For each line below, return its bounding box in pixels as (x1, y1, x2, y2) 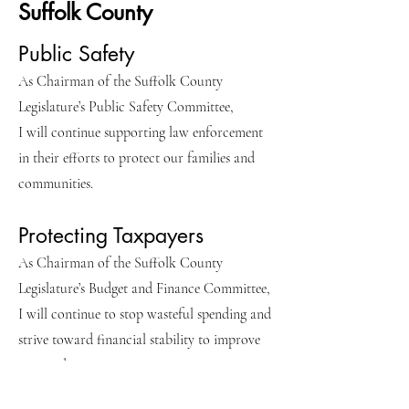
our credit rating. (18, 356, 119, 374)
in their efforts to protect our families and (18, 149, 255, 167)
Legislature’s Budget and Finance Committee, (18, 279, 270, 298)
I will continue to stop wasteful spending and (18, 305, 271, 323)
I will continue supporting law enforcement (18, 123, 263, 142)
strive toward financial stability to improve (18, 330, 260, 349)
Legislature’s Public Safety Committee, (18, 98, 237, 116)
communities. (18, 174, 93, 193)
